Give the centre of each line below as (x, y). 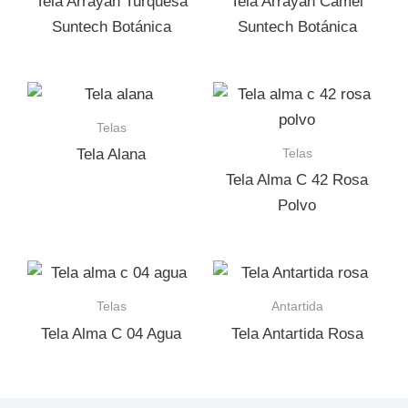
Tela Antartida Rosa (297, 333)
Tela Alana (111, 155)
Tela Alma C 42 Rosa (297, 180)
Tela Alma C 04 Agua (111, 333)
